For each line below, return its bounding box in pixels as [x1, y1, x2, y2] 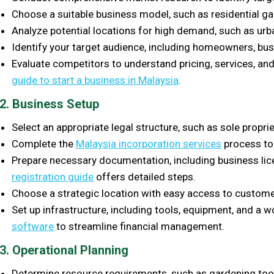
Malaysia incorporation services [76, 138, 221, 150]
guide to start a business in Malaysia [12, 74, 179, 86]
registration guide [12, 171, 94, 183]
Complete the [12, 138, 76, 150]
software [12, 220, 54, 232]
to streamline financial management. [54, 220, 224, 232]
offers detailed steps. [94, 171, 196, 183]
